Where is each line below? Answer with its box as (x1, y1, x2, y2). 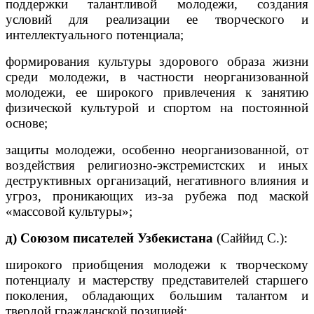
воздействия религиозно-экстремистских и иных (6, 157, 308, 172)
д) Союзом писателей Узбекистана (6, 230, 213, 245)
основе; (6, 115, 48, 130)
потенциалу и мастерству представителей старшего (6, 272, 308, 287)
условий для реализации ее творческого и (6, 11, 308, 27)
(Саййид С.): (213, 230, 287, 245)
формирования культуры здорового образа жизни (6, 53, 308, 69)
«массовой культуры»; (6, 203, 132, 219)
